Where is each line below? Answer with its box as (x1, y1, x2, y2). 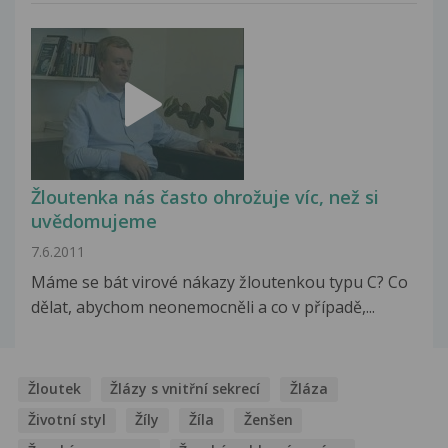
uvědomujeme (31, 208, 157, 233)
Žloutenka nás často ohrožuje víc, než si (31, 184, 379, 209)
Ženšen (243, 409, 293, 429)
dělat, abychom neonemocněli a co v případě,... (31, 295, 375, 318)
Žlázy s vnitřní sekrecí (110, 378, 261, 398)
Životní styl (27, 409, 106, 429)
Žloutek (27, 378, 81, 398)
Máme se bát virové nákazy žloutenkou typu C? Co (31, 270, 408, 293)
